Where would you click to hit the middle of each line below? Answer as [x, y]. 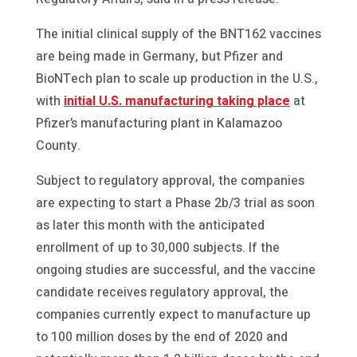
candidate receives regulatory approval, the [162, 292]
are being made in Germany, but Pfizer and [159, 56]
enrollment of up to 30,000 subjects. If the [157, 247]
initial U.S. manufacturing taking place [177, 101]
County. [58, 145]
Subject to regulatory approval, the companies [170, 180]
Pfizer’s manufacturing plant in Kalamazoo [159, 123]
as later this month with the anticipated [150, 225]
